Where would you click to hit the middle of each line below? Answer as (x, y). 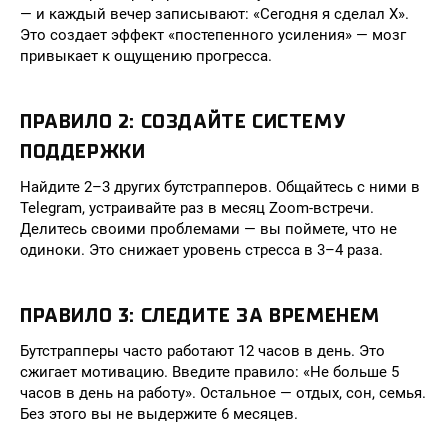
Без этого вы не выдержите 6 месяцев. (159, 414)
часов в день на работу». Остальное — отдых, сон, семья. (223, 393)
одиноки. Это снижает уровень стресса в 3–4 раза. (201, 250)
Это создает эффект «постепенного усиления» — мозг (213, 35)
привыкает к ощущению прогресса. (146, 56)
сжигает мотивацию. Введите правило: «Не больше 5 (209, 372)
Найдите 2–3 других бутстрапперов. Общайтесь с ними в (220, 187)
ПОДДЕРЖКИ (83, 151)
